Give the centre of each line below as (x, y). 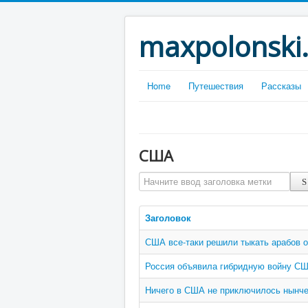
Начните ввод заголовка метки (204, 178)
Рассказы (281, 86)
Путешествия (216, 86)
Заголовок (168, 218)
